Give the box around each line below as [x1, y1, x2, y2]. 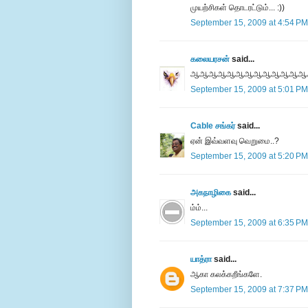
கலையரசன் [190, 54, 230, 65]
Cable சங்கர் [190, 121, 235, 131]
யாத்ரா [190, 254, 212, 265]
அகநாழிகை [190, 188, 231, 198]
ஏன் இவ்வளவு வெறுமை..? [190, 136, 279, 146]
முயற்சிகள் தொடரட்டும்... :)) [190, 3, 285, 13]
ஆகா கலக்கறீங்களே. [190, 269, 262, 280]
